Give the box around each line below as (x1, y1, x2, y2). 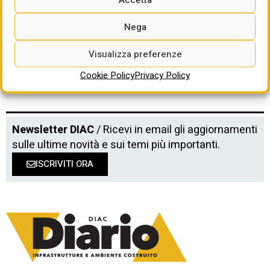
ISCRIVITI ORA (36, 157, 93, 171)
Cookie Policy (80, 68, 134, 82)
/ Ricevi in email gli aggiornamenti (94, 121, 257, 138)
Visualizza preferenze (88, 47, 182, 60)
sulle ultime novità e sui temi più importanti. (12, 136, 220, 153)
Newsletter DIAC (12, 121, 94, 138)
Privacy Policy (134, 68, 190, 82)
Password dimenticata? (30, 7, 128, 22)
